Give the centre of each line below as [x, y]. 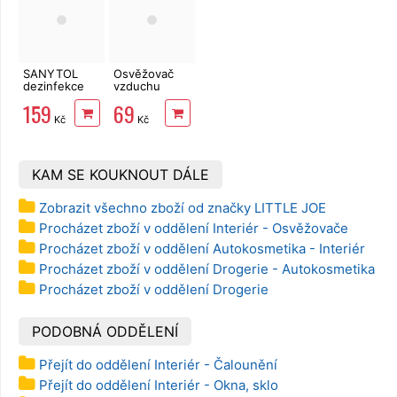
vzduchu [136, 86]
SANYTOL [51, 74]
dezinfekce [54, 86]
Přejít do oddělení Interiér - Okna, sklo [159, 385]
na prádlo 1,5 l [61, 99]
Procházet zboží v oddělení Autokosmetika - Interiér [202, 248]
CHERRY [136, 111]
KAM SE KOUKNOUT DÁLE [121, 174]
